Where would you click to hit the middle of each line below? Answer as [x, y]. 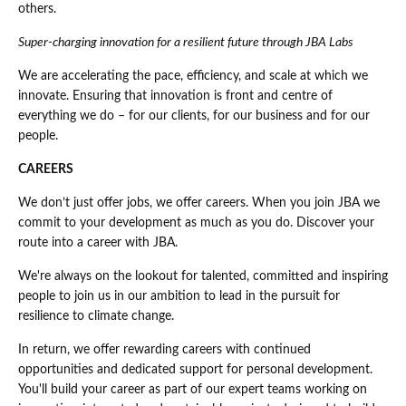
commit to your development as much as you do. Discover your [196, 223]
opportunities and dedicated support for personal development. [195, 370]
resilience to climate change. [96, 317]
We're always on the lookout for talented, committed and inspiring [203, 277]
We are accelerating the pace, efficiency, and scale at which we [193, 77]
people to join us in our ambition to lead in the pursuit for [179, 297]
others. [37, 10]
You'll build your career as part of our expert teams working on [193, 390]
